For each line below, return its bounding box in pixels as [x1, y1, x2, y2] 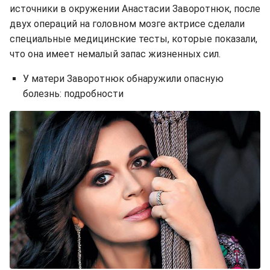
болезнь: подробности [23, 87, 124, 99]
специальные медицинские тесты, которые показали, [10, 33, 257, 45]
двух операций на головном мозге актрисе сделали [10, 17, 245, 30]
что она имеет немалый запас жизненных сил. [10, 48, 221, 60]
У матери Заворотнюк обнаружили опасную [23, 72, 224, 84]
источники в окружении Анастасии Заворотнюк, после [10, 2, 260, 14]
